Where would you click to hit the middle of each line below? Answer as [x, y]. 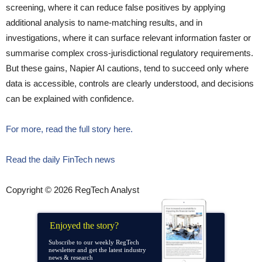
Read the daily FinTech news [61, 159]
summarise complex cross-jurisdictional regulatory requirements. [130, 53]
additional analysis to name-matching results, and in [104, 22]
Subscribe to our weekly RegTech [94, 242]
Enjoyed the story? [85, 225]
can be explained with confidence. [70, 98]
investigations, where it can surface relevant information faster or [128, 37]
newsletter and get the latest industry [97, 249]
